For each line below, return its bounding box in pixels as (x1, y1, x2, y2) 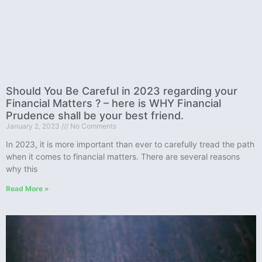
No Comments (68, 122, 116, 131)
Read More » (6, 184, 49, 194)
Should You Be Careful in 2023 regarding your (6, 85, 237, 98)
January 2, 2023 (6, 122, 61, 131)
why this (6, 164, 37, 174)
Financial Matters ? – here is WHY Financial (6, 97, 221, 110)
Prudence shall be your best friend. (6, 109, 184, 122)
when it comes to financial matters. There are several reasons (6, 151, 240, 162)
